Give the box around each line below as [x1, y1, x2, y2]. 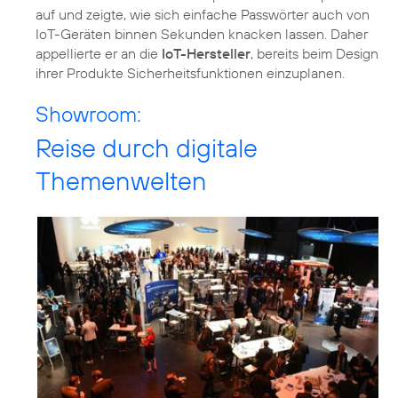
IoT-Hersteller [162, 44, 251, 62]
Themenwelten [36, 163, 207, 197]
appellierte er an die [36, 44, 162, 62]
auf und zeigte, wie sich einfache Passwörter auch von [36, 4, 370, 23]
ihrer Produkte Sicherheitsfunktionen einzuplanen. [36, 63, 345, 82]
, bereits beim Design [251, 44, 378, 62]
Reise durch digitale [36, 131, 258, 164]
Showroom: [36, 99, 141, 127]
